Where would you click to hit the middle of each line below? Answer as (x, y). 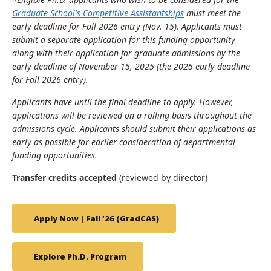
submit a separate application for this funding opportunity (124, 40)
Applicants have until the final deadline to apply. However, (123, 102)
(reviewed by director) (163, 178)
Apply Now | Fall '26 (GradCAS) (96, 218)
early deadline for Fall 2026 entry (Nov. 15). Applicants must (127, 26)
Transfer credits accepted (66, 178)
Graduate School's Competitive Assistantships (98, 13)
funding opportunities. (56, 155)
